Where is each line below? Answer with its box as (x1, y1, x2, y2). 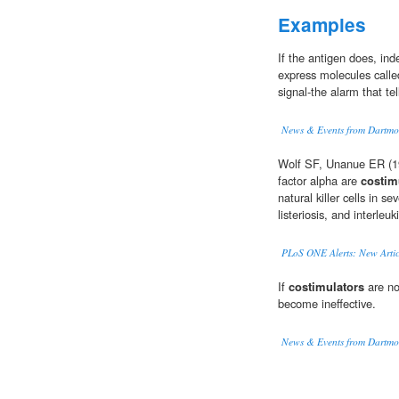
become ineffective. (278, 295, 376, 313)
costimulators (289, 278, 364, 296)
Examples (278, 12, 366, 38)
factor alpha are (278, 172, 361, 190)
